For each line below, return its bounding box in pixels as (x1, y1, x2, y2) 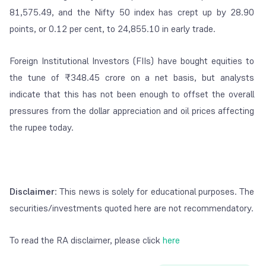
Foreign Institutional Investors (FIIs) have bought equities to (9, 55, 255, 68)
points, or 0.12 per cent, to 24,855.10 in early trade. (9, 23, 216, 36)
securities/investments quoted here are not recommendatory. (9, 202, 254, 215)
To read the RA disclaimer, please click (9, 234, 160, 247)
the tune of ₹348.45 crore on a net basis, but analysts (9, 71, 255, 84)
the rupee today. (9, 121, 74, 134)
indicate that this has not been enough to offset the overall (9, 88, 255, 101)
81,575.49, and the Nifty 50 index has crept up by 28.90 (9, 6, 255, 19)
